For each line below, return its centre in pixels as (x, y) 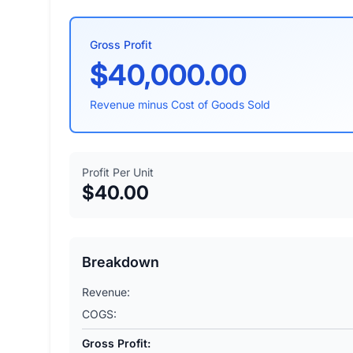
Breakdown (121, 262)
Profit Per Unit (118, 172)
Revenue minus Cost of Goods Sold (180, 104)
